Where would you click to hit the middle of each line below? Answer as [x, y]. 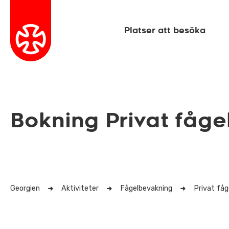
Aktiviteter [80, 188]
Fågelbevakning [146, 188]
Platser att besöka [165, 30]
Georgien [25, 188]
